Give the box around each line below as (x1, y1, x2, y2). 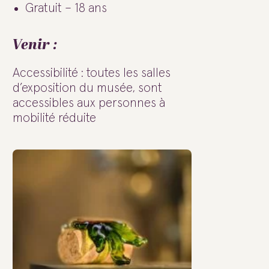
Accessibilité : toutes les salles (13, 67, 171, 80)
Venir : (13, 34, 57, 56)
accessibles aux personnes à (13, 97, 165, 110)
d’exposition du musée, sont (13, 82, 162, 95)
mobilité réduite (13, 112, 96, 125)
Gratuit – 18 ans (25, 2, 107, 15)
